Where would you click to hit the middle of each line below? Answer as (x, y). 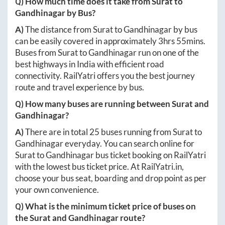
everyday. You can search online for (129, 144)
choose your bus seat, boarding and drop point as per (111, 178)
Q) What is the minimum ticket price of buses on (105, 206)
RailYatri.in (161, 167)
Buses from (36, 53)
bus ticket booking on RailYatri (150, 155)
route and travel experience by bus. (80, 87)
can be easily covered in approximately (87, 41)
